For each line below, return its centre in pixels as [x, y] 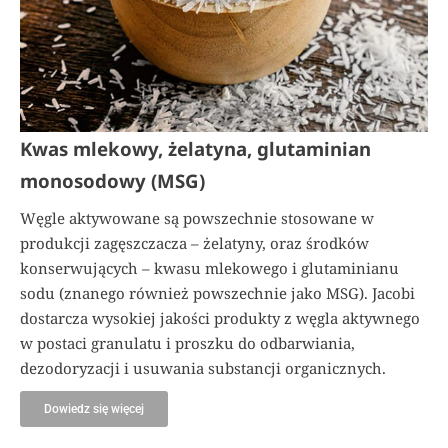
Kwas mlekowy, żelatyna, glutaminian [195, 148]
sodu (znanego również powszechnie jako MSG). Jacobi [217, 292]
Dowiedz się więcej [94, 408]
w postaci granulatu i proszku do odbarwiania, [187, 342]
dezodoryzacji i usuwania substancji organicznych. [203, 367]
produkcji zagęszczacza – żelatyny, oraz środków [194, 242]
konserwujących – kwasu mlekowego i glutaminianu [209, 267]
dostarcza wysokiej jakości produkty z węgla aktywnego [220, 317]
